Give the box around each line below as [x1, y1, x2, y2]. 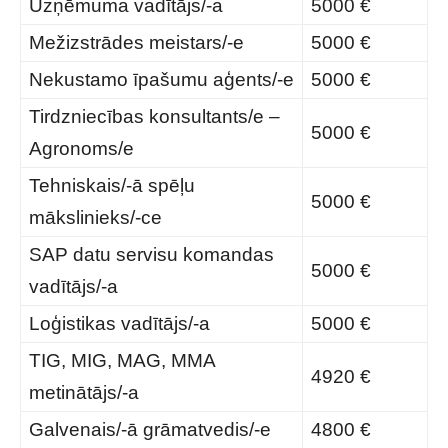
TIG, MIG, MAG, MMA [29, 350, 215, 371]
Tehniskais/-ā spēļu [29, 175, 195, 196]
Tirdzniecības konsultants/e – [29, 106, 280, 127]
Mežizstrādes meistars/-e [29, 32, 244, 53]
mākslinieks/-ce [29, 207, 162, 228]
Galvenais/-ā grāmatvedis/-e [29, 419, 271, 440]
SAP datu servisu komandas [29, 244, 274, 265]
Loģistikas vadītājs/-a [29, 313, 210, 334]
